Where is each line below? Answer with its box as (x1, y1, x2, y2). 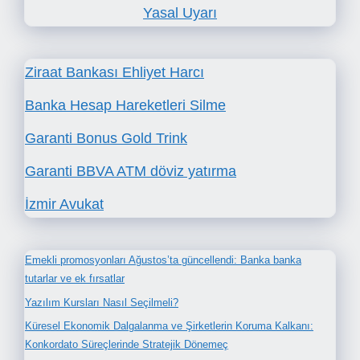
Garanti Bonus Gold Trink (25, 130, 187, 147)
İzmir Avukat (25, 196, 104, 213)
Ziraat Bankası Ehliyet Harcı (25, 64, 204, 81)
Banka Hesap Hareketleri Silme (25, 97, 226, 114)
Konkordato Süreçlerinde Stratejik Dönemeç (25, 338, 228, 351)
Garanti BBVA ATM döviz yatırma (25, 163, 236, 180)
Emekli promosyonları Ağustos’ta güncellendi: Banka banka (25, 254, 301, 267)
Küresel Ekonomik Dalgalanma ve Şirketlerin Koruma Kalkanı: (25, 320, 313, 333)
